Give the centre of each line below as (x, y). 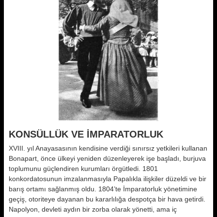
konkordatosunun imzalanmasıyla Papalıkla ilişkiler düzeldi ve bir (108, 179)
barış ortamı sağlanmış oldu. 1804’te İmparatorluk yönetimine (103, 189)
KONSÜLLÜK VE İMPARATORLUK (86, 134)
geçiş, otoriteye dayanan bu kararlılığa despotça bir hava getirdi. (107, 199)
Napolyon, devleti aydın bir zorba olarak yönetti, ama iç (93, 209)
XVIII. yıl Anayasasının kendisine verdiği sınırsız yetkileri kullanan (108, 148)
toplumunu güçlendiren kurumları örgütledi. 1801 (83, 169)
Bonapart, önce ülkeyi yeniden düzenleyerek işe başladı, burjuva (107, 158)
